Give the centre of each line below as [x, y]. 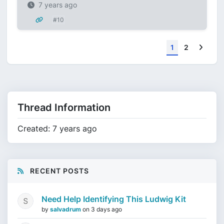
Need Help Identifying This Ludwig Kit [114, 199]
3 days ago [106, 209]
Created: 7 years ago [57, 128]
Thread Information [64, 107]
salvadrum [66, 209]
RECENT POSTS [58, 171]
